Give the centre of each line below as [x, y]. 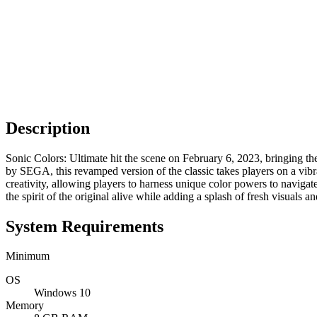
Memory [25, 306]
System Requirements [85, 226]
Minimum [28, 256]
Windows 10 [62, 293]
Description [48, 128]
